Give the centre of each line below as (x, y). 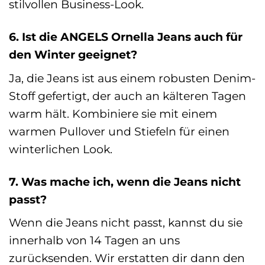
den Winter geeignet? (73, 55)
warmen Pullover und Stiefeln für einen (119, 131)
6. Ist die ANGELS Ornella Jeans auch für (126, 37)
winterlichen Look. (61, 149)
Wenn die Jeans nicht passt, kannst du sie (126, 223)
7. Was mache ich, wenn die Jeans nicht (125, 181)
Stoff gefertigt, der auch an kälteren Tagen (127, 96)
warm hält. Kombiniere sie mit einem (113, 113)
